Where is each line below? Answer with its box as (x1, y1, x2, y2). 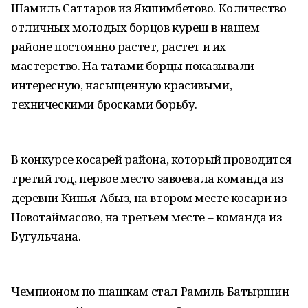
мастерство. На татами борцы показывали (11, 58, 255, 74)
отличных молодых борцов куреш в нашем (11, 19, 260, 35)
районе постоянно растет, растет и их (11, 38, 226, 54)
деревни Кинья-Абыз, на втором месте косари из (11, 190, 287, 206)
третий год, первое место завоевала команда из (11, 170, 283, 186)
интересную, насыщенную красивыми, (11, 77, 232, 93)
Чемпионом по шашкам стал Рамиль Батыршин (11, 283, 289, 299)
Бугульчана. (11, 228, 81, 244)
